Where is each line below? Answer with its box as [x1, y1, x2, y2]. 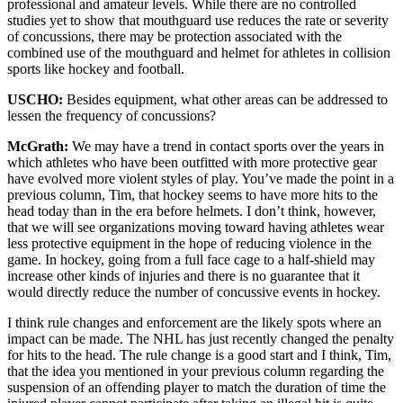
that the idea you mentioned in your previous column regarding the [7, 363, 384, 380]
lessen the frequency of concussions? [7, 108, 216, 124]
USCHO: [7, 92, 63, 108]
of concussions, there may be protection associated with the [7, 29, 342, 45]
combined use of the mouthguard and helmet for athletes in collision [7, 45, 390, 61]
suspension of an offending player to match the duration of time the [7, 380, 386, 396]
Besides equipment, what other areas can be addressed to [63, 92, 388, 108]
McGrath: [7, 139, 68, 155]
